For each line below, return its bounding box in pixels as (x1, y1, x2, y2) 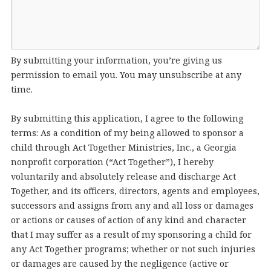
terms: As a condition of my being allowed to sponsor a (10, 127, 244, 139)
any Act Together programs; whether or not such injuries (10, 243, 255, 255)
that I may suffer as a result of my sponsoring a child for (10, 229, 252, 241)
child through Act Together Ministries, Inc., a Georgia (10, 142, 237, 154)
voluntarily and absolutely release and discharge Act (10, 171, 236, 183)
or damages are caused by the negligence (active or (10, 258, 229, 270)
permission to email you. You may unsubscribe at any (10, 69, 241, 81)
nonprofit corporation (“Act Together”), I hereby (10, 156, 214, 168)
